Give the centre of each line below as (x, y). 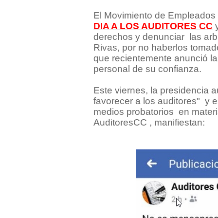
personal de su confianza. (147, 69)
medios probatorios (134, 112)
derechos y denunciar (140, 37)
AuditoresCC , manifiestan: (149, 123)
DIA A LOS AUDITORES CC (153, 26)
